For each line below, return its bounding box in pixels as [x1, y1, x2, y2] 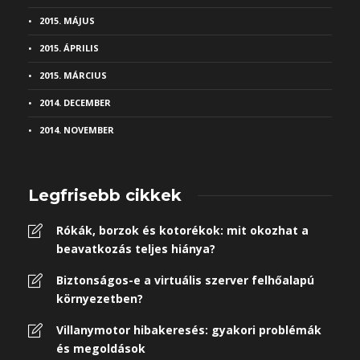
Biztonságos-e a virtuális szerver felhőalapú [56, 272, 314, 288]
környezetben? [56, 291, 143, 306]
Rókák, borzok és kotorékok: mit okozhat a [56, 223, 309, 238]
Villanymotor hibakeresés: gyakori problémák [56, 322, 321, 337]
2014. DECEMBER [39, 96, 111, 108]
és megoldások [56, 341, 145, 356]
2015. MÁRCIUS [39, 69, 107, 81]
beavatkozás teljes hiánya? [56, 241, 215, 256]
